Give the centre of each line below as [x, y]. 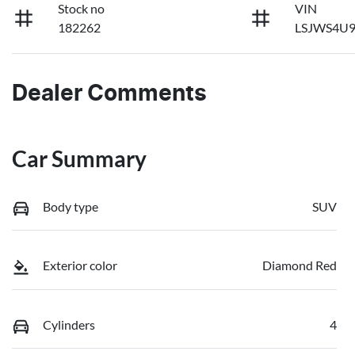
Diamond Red [300, 265]
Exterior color [80, 265]
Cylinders [69, 324]
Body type [71, 206]
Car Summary [79, 158]
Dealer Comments [109, 94]
